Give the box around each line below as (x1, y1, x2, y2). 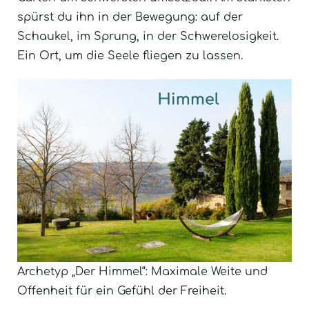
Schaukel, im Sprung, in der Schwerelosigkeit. (17, 30, 279, 43)
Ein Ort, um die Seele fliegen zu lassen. (17, 49, 243, 62)
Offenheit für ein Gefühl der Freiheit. (17, 284, 226, 297)
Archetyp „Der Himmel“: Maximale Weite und (17, 265, 268, 278)
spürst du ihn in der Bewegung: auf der (17, 10, 243, 23)
